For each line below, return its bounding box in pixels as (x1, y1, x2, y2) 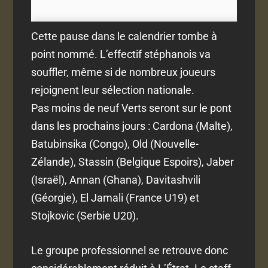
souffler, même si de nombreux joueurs (31, 65, 216, 78)
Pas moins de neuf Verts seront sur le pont (31, 101, 232, 114)
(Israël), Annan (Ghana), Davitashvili (31, 173, 201, 186)
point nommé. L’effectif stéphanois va (31, 47, 211, 60)
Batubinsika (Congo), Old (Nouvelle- (31, 137, 199, 150)
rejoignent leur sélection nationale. (31, 83, 195, 96)
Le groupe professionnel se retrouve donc (31, 244, 229, 257)
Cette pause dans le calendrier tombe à (31, 29, 218, 42)
